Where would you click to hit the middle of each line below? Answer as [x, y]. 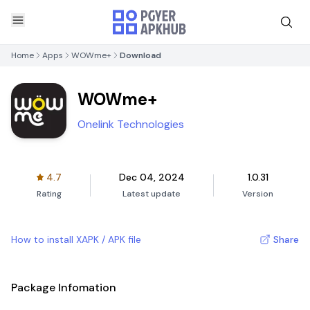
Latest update [152, 194]
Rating [49, 194]
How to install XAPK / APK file [76, 239]
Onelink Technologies [131, 124]
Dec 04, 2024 [152, 177]
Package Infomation [64, 288]
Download [140, 55]
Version [258, 194]
